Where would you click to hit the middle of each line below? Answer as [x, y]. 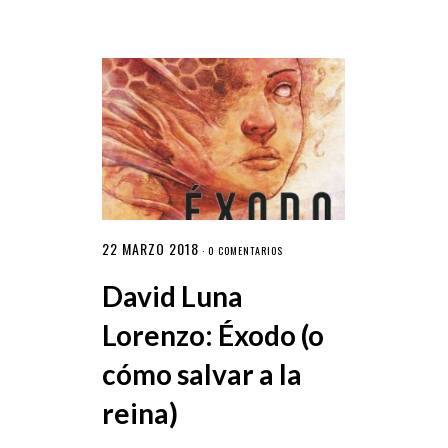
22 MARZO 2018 [150, 249]
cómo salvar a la [201, 374]
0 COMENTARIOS [245, 251]
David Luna [172, 296]
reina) [139, 413]
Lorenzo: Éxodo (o [212, 335]
